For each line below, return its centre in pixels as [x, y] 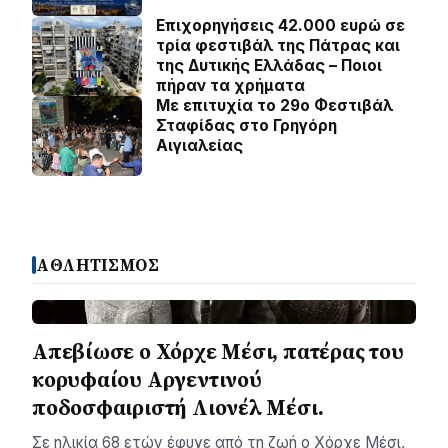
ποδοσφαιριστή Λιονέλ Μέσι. [178, 407]
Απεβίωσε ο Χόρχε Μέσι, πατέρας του [218, 351]
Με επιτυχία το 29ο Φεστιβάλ [274, 105]
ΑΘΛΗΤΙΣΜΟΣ [98, 265]
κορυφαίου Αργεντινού [147, 379]
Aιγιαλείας [199, 145]
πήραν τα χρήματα [230, 85]
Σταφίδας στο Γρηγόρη [246, 125]
